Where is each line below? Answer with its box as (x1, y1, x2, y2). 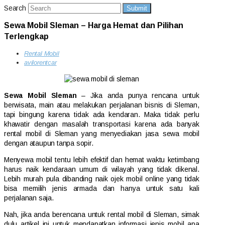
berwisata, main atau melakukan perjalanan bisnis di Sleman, (4, 100, 199, 109)
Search (4, 4, 26, 12)
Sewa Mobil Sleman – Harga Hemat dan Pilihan (4, 21, 183, 30)
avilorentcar (24, 58, 57, 66)
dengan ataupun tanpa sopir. (4, 139, 93, 147)
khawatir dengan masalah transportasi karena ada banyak (4, 120, 199, 128)
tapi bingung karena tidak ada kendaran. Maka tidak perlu (4, 110, 199, 119)
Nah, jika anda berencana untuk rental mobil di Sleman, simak (4, 210, 199, 218)
